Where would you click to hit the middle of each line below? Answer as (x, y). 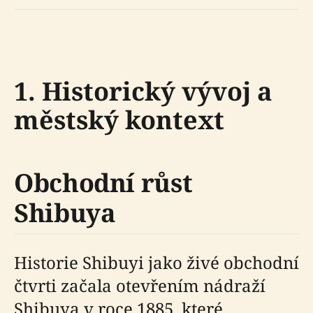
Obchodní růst (103, 183)
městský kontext (119, 120)
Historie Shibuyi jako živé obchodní (156, 262)
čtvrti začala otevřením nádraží (140, 285)
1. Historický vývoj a (143, 91)
